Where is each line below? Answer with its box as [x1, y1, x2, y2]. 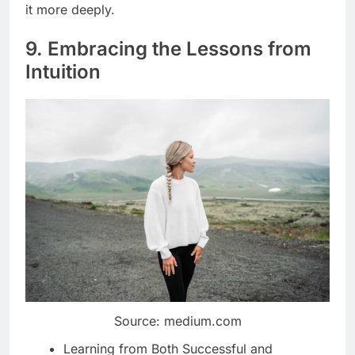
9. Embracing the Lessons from [25, 36, 311, 60]
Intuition [25, 59, 101, 83]
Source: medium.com [113, 312, 242, 329]
